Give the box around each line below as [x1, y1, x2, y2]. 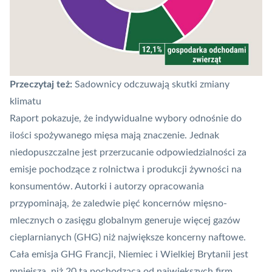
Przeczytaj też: [10, 79, 75, 89]
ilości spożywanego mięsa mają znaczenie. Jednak [10, 130, 219, 140]
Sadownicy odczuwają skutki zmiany [75, 79, 229, 89]
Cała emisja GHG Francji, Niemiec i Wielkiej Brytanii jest [10, 249, 248, 259]
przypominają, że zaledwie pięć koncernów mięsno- [10, 198, 227, 208]
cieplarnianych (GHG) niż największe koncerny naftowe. [10, 232, 246, 242]
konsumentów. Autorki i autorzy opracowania [10, 181, 204, 191]
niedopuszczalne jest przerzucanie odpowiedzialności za [10, 147, 246, 157]
